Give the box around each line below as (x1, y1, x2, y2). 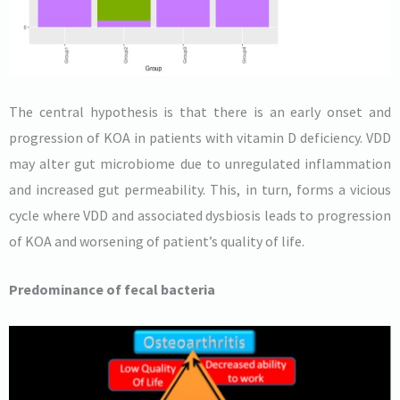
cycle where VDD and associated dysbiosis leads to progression (9, 205, 391, 224)
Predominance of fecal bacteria (9, 280, 215, 299)
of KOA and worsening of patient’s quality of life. (9, 231, 304, 250)
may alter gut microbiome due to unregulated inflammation (9, 154, 391, 172)
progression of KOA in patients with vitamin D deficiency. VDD (9, 128, 391, 146)
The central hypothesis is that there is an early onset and (9, 102, 391, 121)
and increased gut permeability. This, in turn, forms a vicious (9, 179, 391, 198)
